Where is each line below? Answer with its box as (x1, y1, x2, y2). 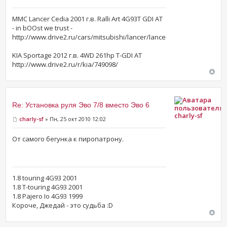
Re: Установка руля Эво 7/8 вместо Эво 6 (12, 100, 150, 109)
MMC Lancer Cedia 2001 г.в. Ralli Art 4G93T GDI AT (12, 14, 163, 23)
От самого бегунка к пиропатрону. (12, 134, 124, 144)
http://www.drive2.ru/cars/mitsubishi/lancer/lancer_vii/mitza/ (12, 32, 200, 42)
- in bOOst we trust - (12, 23, 73, 32)
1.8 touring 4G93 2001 (12, 173, 78, 183)
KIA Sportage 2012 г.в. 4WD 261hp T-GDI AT (12, 50, 142, 60)
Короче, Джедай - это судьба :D (12, 201, 113, 210)
